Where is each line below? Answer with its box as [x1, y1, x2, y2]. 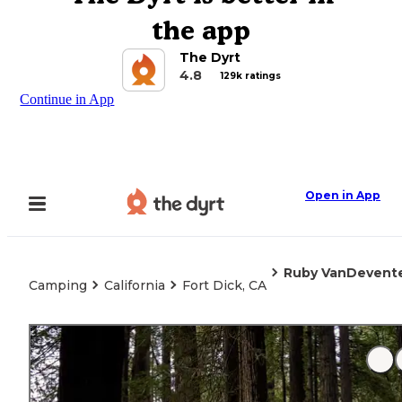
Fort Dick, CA [182, 277, 267, 293]
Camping [29, 277, 87, 293]
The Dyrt [179, 49, 240, 66]
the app [152, 14, 250, 46]
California [104, 277, 165, 293]
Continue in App [20, 92, 115, 107]
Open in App [305, 188, 380, 202]
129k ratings [220, 69, 281, 82]
